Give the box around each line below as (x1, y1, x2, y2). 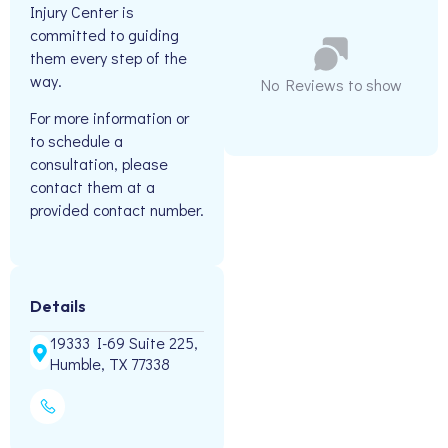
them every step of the (30, 46, 187, 68)
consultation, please (30, 153, 168, 175)
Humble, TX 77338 (49, 352, 170, 374)
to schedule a (30, 130, 123, 152)
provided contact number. (30, 199, 204, 221)
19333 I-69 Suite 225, (49, 331, 198, 353)
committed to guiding (30, 23, 179, 45)
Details (30, 295, 86, 316)
